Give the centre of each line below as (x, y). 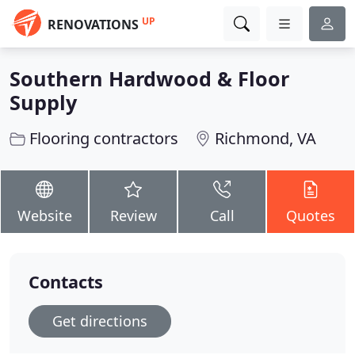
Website (44, 216)
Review (133, 216)
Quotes (311, 216)
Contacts (66, 282)
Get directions (100, 321)
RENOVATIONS (93, 25)
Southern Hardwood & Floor (149, 78)
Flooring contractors (104, 138)
